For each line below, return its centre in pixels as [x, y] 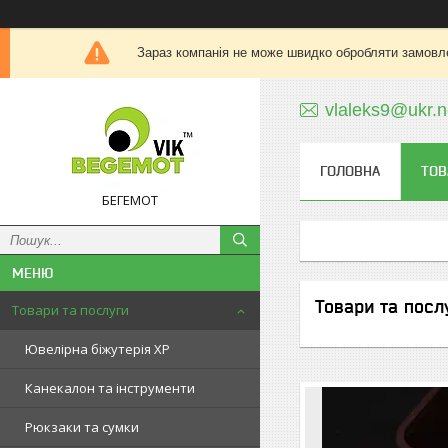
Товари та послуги [70, 310]
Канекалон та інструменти [110, 388]
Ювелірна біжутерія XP [97, 349]
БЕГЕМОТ [130, 200]
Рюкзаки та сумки [82, 427]
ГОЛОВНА [350, 171]
